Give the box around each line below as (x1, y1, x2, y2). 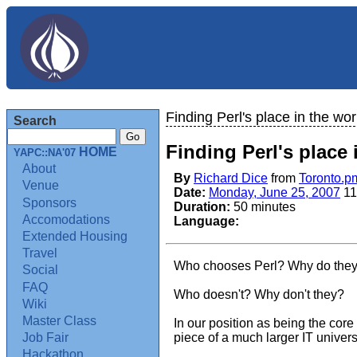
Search (14, 114, 57, 127)
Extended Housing (22, 229, 128, 243)
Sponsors (22, 195, 77, 210)
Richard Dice (194, 171, 268, 185)
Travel (22, 246, 58, 261)
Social (22, 263, 59, 277)
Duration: (174, 200, 230, 214)
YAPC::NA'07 (14, 147, 76, 159)
